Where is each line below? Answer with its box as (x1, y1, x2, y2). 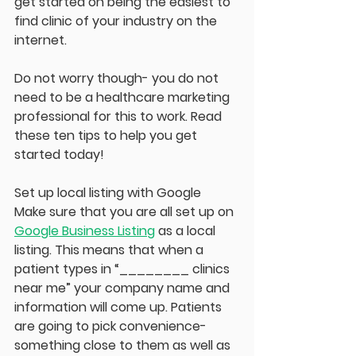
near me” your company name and (14, 279, 233, 297)
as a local (155, 222, 219, 240)
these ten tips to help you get (14, 126, 200, 145)
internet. (14, 31, 67, 49)
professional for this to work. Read (14, 107, 225, 126)
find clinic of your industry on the (14, 12, 220, 30)
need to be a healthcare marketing (14, 88, 233, 106)
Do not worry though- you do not (14, 69, 222, 87)
